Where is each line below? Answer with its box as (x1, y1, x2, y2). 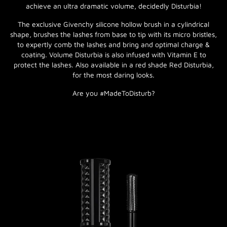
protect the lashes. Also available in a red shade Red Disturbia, (13, 60, 214, 69)
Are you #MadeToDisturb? (72, 89, 155, 97)
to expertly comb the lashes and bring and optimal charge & (17, 40, 210, 49)
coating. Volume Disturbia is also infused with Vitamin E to (21, 50, 206, 59)
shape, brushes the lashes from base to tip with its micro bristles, (10, 30, 217, 39)
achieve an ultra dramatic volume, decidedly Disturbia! (25, 2, 202, 10)
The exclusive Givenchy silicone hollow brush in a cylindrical (18, 20, 209, 28)
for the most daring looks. (72, 70, 155, 79)
